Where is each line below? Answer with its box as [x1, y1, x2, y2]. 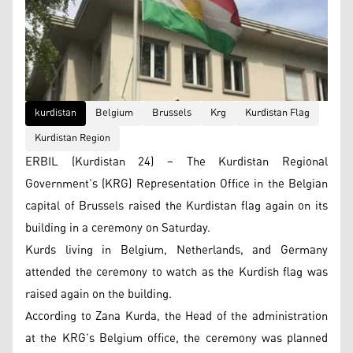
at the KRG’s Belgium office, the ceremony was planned [25, 326, 328, 350]
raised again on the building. [25, 282, 172, 306]
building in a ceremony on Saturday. [25, 216, 210, 240]
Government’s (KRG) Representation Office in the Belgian [25, 172, 328, 195]
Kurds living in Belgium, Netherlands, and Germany [25, 238, 328, 262]
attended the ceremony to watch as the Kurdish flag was [25, 260, 328, 284]
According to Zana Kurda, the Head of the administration [25, 304, 328, 328]
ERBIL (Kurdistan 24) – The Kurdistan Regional [25, 150, 328, 173]
